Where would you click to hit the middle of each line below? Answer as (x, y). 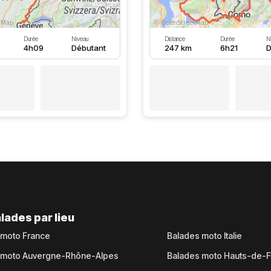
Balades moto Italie (204, 236)
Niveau (80, 39)
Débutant (89, 48)
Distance (175, 39)
